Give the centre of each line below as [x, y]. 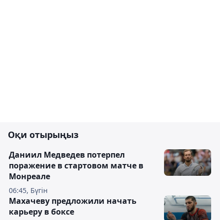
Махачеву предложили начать [73, 201]
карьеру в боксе [41, 212]
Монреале [29, 176]
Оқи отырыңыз [43, 135]
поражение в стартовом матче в [76, 165]
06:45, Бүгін [28, 190]
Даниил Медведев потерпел [67, 155]
